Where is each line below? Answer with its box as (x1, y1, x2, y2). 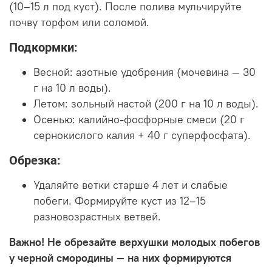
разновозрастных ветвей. (33, 210, 161, 224)
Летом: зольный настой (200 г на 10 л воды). (33, 97, 259, 111)
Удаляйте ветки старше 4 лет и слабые (33, 178, 228, 192)
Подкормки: (9, 40, 78, 55)
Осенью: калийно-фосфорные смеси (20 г (33, 113, 245, 127)
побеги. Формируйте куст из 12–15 (33, 194, 206, 208)
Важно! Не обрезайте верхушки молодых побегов (9, 236, 260, 250)
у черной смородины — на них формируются (9, 251, 231, 265)
